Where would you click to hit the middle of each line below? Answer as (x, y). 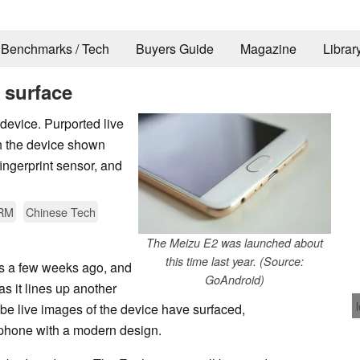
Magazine (268, 49)
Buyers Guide (174, 49)
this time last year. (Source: (235, 261)
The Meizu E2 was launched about (235, 242)
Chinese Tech (61, 211)
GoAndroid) (235, 279)
